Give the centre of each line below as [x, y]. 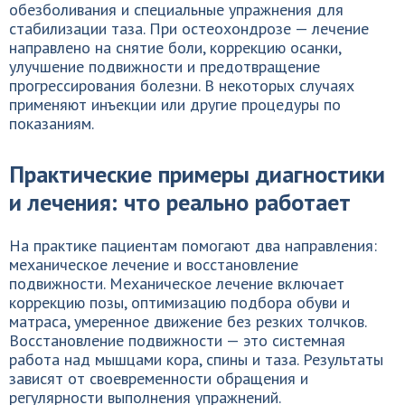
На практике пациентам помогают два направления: [193, 245]
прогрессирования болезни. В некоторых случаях [182, 85]
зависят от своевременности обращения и [159, 378]
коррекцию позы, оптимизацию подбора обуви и [179, 302]
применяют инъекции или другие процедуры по [175, 104]
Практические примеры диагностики [197, 174]
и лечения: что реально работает [180, 202]
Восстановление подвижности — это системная [177, 340]
